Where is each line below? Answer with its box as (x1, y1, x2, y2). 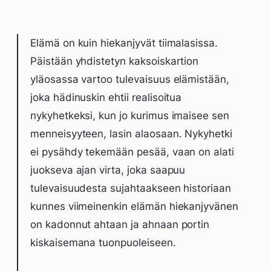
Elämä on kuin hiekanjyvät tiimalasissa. (30, 37, 218, 49)
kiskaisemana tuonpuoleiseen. (30, 237, 176, 249)
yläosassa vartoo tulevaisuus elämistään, (30, 73, 229, 85)
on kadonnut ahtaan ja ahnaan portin (30, 218, 210, 230)
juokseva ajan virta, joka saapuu (30, 164, 186, 176)
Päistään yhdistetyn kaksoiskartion (30, 55, 199, 67)
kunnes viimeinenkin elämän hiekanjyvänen (30, 200, 238, 212)
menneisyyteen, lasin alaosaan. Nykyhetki (30, 128, 232, 140)
